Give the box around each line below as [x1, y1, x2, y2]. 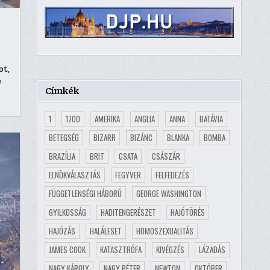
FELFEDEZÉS [155, 168, 189, 181]
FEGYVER [115, 168, 141, 181]
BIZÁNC [130, 131, 152, 143]
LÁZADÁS [198, 243, 225, 256]
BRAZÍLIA [48, 149, 75, 162]
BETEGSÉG [48, 131, 79, 143]
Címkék [45, 85, 79, 96]
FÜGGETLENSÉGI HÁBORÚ [48, 187, 122, 199]
